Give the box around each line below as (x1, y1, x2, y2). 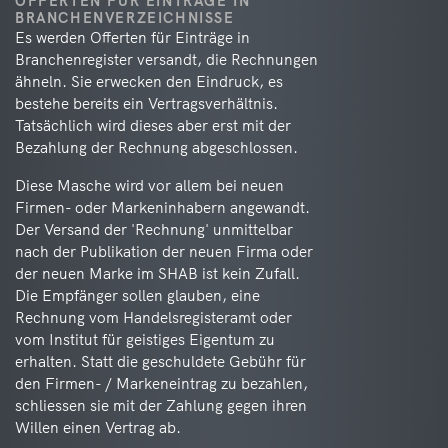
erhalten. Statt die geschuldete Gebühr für (15, 352, 306, 371)
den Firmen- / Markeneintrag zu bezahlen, (15, 374, 308, 393)
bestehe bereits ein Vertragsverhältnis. (15, 94, 278, 113)
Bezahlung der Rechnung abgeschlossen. (15, 138, 298, 157)
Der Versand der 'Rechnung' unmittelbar (15, 220, 293, 239)
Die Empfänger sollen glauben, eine (15, 286, 260, 305)
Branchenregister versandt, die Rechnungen (15, 50, 318, 69)
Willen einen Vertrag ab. (15, 418, 181, 437)
